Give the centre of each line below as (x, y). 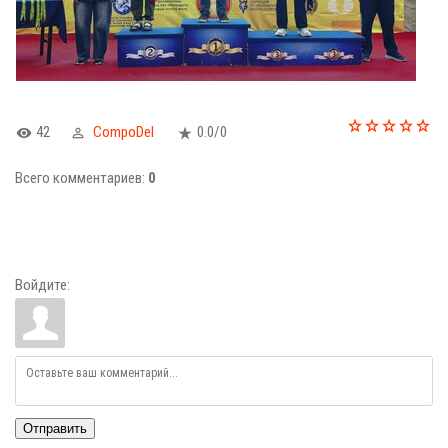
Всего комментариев (78, 178)
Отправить (55, 428)
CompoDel (123, 132)
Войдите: (42, 285)
